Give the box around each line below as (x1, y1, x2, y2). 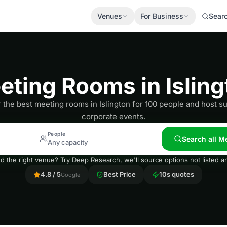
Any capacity (47, 138, 88, 146)
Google (60, 171, 80, 178)
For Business (140, 11, 183, 20)
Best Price (103, 170, 136, 178)
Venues (97, 11, 122, 20)
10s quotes (159, 170, 194, 178)
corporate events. (82, 111, 145, 121)
